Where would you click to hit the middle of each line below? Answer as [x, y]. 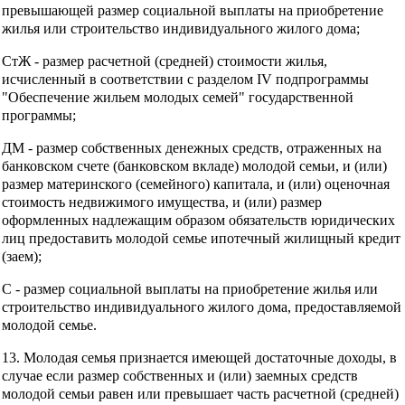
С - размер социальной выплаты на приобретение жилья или [190, 288]
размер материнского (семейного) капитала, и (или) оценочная [196, 184]
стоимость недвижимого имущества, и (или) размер [162, 202]
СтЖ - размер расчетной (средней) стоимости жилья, [165, 61]
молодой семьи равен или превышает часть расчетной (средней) [200, 393]
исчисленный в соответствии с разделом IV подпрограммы [185, 79]
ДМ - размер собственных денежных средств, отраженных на [192, 147]
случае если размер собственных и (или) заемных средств [180, 375]
